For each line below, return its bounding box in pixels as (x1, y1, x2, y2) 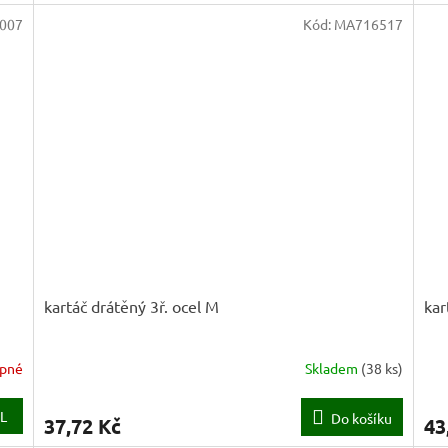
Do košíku (330, 408, 392, 427)
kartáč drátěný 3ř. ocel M (44, 295, 220, 316)
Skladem (304, 359, 361, 377)
